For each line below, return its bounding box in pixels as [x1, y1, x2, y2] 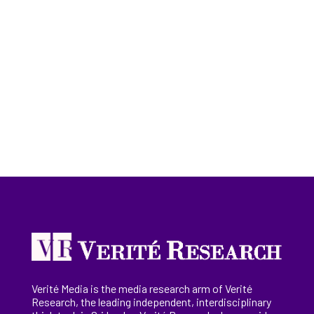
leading [97, 294, 131, 308]
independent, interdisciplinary [130, 294, 271, 308]
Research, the [31, 294, 98, 308]
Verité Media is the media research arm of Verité [31, 281, 252, 295]
